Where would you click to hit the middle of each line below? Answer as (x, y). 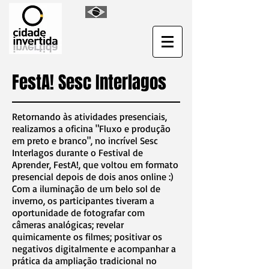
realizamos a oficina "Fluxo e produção (91, 128)
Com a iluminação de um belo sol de (86, 189)
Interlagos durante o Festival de (77, 153)
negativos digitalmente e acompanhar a (94, 249)
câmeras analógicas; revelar (68, 225)
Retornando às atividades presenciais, (89, 116)
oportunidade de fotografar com (78, 213)
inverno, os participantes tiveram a (83, 201)
